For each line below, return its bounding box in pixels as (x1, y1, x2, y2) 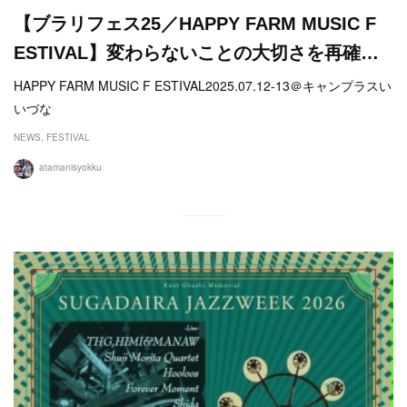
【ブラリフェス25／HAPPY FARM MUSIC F (14, 13, 376, 34)
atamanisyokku (39, 160, 102, 174)
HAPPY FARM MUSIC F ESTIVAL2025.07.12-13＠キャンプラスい (14, 75, 392, 94)
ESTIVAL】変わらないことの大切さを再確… (14, 42, 379, 63)
